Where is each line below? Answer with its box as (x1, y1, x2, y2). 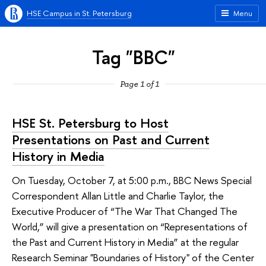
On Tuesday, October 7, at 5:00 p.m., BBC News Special (12, 173, 252, 187)
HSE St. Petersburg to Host (12, 114, 169, 132)
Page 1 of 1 (119, 78, 159, 89)
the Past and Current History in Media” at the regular (12, 235, 239, 249)
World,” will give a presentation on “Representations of (12, 219, 248, 233)
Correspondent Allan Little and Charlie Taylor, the (12, 188, 224, 202)
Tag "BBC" (91, 44, 175, 71)
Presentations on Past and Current (12, 131, 210, 149)
